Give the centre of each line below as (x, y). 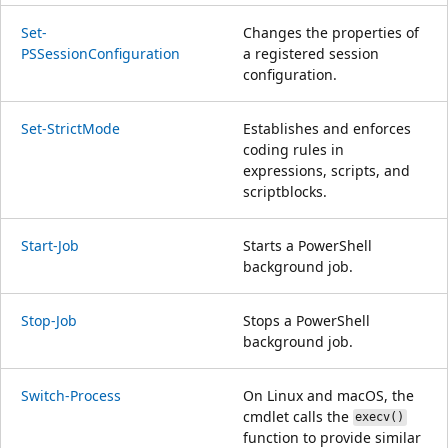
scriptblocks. (285, 191)
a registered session (311, 53)
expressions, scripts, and (326, 170)
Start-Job (50, 245)
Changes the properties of (331, 32)
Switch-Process (71, 395)
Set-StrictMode (70, 128)
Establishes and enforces (327, 128)
